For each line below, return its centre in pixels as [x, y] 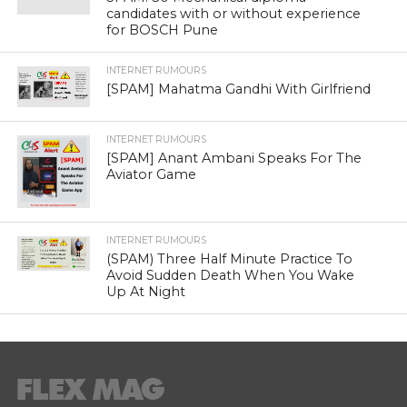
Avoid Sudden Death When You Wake [231, 275]
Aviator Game [152, 174]
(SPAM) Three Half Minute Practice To [230, 258]
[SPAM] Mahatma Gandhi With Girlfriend [239, 89]
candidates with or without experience [234, 13]
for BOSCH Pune [163, 30]
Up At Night [146, 291]
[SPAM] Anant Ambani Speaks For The [234, 158]
